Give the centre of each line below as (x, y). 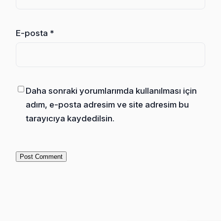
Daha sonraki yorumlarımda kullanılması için (111, 91)
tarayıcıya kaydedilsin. (70, 118)
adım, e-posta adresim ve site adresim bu (107, 104)
